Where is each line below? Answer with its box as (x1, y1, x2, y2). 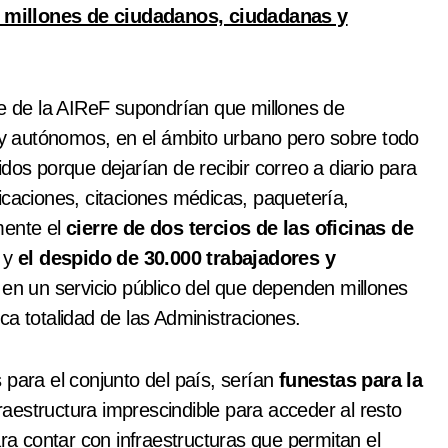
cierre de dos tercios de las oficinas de (66, 217, 413, 240)
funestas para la (278, 369, 423, 392)
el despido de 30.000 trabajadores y (18, 247, 336, 270)
